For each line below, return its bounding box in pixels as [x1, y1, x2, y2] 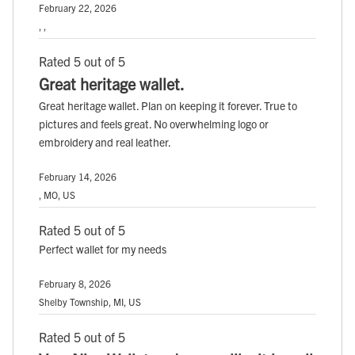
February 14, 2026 [39, 170, 116, 183]
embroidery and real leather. [39, 135, 171, 150]
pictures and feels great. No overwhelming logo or [39, 116, 269, 132]
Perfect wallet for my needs [39, 242, 166, 257]
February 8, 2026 [39, 277, 111, 290]
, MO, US [39, 189, 75, 201]
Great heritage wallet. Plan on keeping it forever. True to [39, 98, 297, 113]
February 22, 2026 [39, 2, 116, 14]
